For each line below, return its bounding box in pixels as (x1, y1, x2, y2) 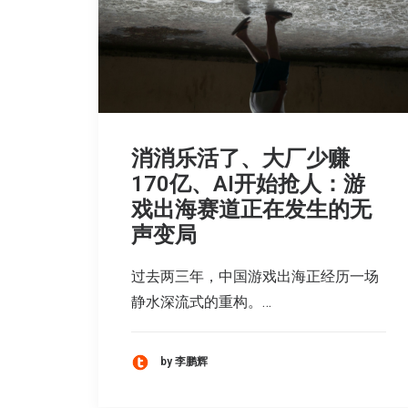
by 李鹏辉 (160, 355, 208, 369)
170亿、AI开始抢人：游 (131, 171, 365, 198)
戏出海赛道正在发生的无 (131, 197, 372, 223)
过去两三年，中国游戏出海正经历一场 (131, 268, 379, 286)
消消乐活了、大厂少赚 (131, 146, 350, 172)
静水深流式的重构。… (131, 293, 271, 311)
